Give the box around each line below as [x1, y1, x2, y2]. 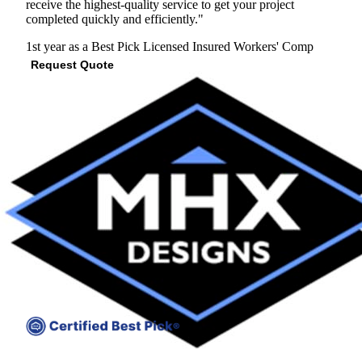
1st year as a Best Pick [26, 39, 140, 53]
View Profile [98, 75, 158, 88]
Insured [192, 39, 234, 53]
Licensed [140, 39, 192, 53]
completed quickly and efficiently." [26, 11, 204, 26]
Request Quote [31, 58, 114, 72]
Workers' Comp [234, 39, 314, 53]
